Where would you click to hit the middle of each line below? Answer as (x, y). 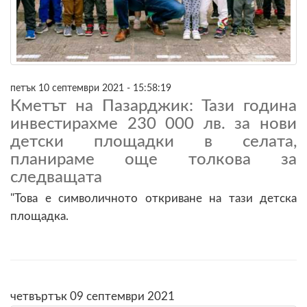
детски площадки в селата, (153, 142)
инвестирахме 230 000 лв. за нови (153, 124)
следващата (56, 177)
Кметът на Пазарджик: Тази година (153, 106)
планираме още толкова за (153, 159)
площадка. (39, 216)
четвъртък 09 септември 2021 (93, 296)
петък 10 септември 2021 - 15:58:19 (91, 88)
